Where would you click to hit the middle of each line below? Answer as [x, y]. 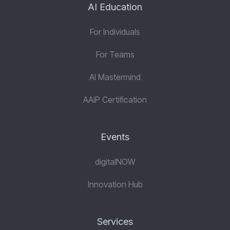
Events [115, 137]
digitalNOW [115, 162]
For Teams [115, 55]
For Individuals [115, 32]
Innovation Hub [115, 185]
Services [115, 222]
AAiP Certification [115, 100]
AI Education [115, 7]
